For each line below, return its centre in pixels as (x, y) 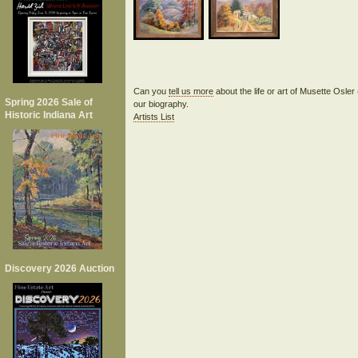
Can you (151, 91)
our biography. (161, 104)
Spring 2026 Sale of (49, 102)
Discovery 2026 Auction (60, 268)
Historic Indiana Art (49, 115)
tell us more (191, 91)
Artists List (153, 117)
